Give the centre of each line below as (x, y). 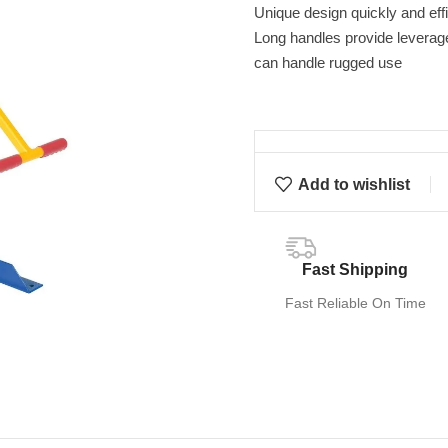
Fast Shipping (355, 270)
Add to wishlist (354, 184)
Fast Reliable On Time (355, 303)
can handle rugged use (328, 62)
